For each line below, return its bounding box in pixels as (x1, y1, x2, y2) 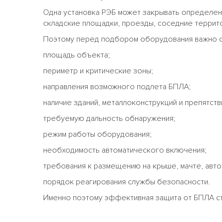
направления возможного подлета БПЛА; (43, 81, 191, 92)
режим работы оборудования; (43, 129, 152, 139)
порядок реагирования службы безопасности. (43, 176, 210, 187)
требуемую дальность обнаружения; (43, 113, 175, 123)
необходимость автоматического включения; (43, 145, 207, 155)
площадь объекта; (43, 50, 110, 60)
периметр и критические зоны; (43, 65, 153, 76)
